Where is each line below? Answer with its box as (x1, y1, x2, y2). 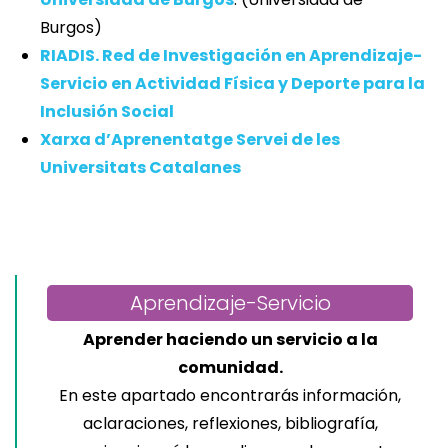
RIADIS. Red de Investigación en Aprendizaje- (40, 44, 422, 68)
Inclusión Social (40, 100, 174, 124)
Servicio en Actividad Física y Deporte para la (40, 72, 425, 96)
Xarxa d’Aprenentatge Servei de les (40, 128, 340, 152)
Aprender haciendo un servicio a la (82, 328, 378, 352)
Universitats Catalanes (40, 156, 241, 180)
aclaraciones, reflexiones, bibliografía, (82, 412, 378, 436)
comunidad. (177, 356, 283, 380)
